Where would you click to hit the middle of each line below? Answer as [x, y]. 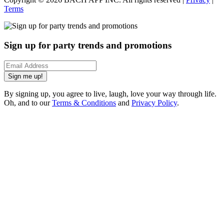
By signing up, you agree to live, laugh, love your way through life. [110, 93]
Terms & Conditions [84, 102]
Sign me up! [25, 76]
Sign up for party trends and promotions [88, 45]
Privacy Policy [154, 102]
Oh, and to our [28, 102]
